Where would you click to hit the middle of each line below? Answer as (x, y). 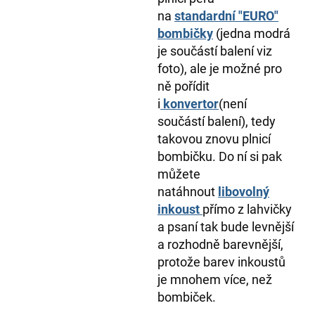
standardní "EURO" (226, 16)
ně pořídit (184, 86)
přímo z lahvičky (247, 210)
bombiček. (187, 297)
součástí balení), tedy (217, 122)
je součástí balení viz (215, 51)
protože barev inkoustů (221, 262)
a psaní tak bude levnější (226, 227)
